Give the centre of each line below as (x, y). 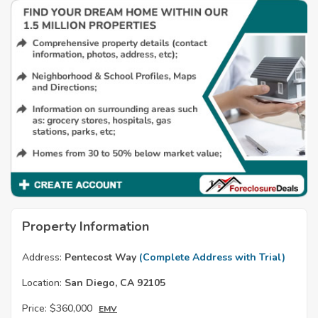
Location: (42, 283)
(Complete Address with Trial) (212, 258)
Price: (34, 309)
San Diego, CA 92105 (114, 283)
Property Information (86, 227)
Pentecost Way (100, 258)
